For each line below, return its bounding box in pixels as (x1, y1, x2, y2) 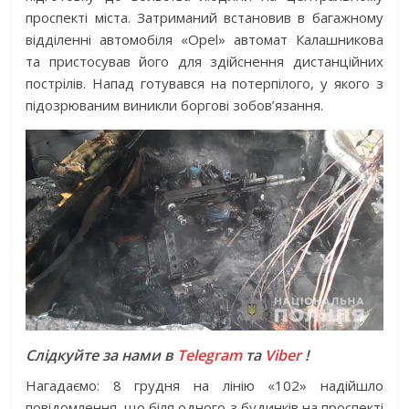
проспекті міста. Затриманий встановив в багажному (26, 8, 383, 27)
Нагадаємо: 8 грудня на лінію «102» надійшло (26, 376, 383, 395)
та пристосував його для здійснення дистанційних (26, 52, 383, 71)
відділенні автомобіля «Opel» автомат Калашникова (26, 30, 383, 49)
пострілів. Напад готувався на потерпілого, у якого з (26, 74, 383, 93)
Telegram (177, 345, 243, 366)
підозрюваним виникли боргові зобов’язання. (26, 96, 324, 115)
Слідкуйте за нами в (26, 345, 178, 366)
